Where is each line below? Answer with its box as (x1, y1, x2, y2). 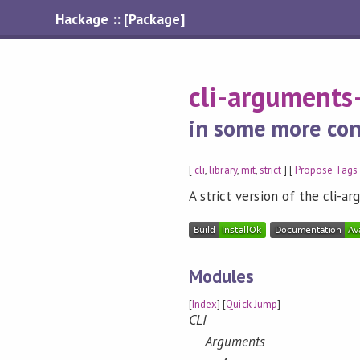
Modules (189, 264, 255, 288)
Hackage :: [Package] (55, 10, 185, 28)
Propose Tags (295, 162, 358, 177)
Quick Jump (226, 297, 277, 312)
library (209, 162, 237, 177)
